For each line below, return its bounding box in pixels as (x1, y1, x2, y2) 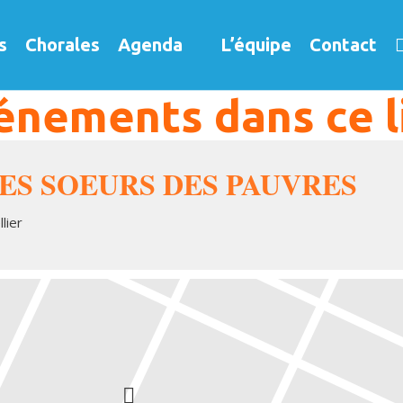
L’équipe (220, 34, 291, 55)
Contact (309, 34, 377, 55)
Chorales (25, 34, 100, 55)
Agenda (118, 34, 183, 55)
